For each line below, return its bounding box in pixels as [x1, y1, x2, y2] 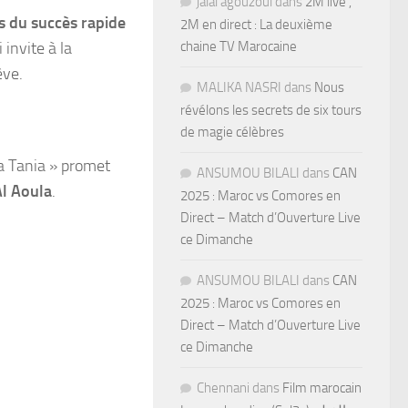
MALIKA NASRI [197, 78, 281, 96]
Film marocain [282, 379, 362, 396]
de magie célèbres [180, 123, 284, 140]
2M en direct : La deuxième [180, 15, 332, 33]
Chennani [197, 379, 250, 396]
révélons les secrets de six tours [180, 101, 362, 118]
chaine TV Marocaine [180, 37, 297, 55]
